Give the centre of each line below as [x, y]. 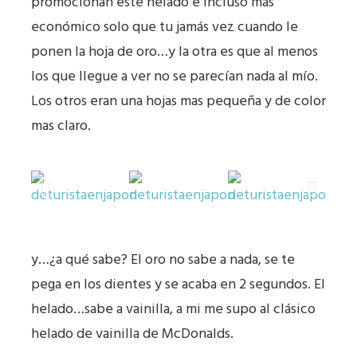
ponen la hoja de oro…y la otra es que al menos [175, 52]
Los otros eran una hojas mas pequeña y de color [178, 101]
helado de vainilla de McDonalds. [132, 334]
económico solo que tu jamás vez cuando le [165, 27]
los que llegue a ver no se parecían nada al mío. [175, 76]
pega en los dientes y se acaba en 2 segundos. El [178, 284]
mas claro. [61, 126]
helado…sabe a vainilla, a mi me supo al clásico [173, 309]
